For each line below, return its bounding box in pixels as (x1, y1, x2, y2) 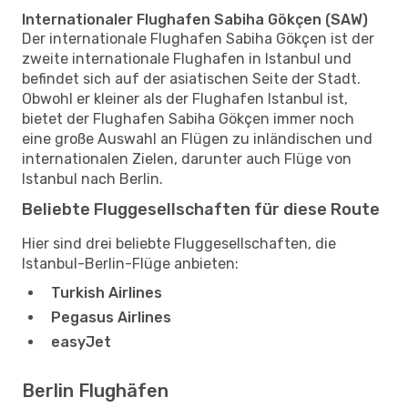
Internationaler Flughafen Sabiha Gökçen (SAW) (22, 10, 368, 28)
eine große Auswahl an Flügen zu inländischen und (22, 129, 372, 148)
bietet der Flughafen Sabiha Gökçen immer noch (22, 109, 354, 127)
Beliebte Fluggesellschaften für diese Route (22, 199, 380, 219)
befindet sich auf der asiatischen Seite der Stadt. (22, 69, 361, 87)
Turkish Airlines (51, 283, 162, 301)
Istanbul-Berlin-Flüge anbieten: (22, 254, 239, 272)
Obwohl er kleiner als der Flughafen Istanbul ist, (22, 89, 348, 107)
